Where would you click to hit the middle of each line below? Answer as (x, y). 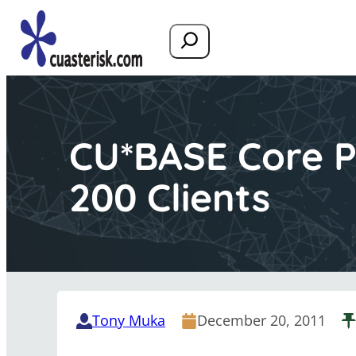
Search (189, 32)
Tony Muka (129, 320)
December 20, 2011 (261, 320)
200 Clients (170, 197)
